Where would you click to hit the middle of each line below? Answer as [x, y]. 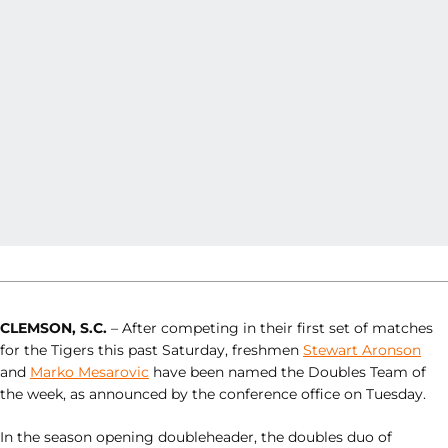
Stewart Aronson [362, 350]
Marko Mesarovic [89, 372]
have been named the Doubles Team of [287, 372]
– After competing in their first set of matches [270, 328]
